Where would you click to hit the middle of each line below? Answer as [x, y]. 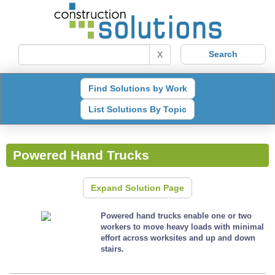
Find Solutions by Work [137, 88]
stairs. [113, 249]
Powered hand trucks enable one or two [176, 215]
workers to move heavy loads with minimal [183, 227]
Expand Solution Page [137, 188]
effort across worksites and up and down [178, 238]
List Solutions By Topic [137, 109]
